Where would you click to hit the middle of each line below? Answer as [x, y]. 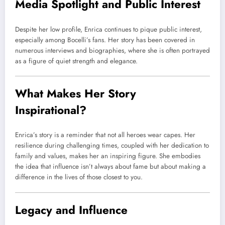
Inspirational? [51, 110]
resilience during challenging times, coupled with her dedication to [112, 146]
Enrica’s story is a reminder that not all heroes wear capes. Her [105, 135]
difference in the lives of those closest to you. [79, 177]
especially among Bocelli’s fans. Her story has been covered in [105, 40]
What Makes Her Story [76, 93]
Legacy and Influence [71, 210]
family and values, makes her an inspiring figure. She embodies [108, 156]
